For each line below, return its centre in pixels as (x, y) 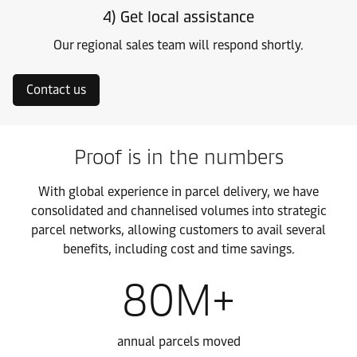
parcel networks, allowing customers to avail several (178, 230)
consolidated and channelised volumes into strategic (178, 211)
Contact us (56, 90)
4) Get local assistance (178, 17)
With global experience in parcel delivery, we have (178, 192)
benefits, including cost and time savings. (178, 249)
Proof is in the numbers (178, 157)
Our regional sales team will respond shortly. (178, 45)
